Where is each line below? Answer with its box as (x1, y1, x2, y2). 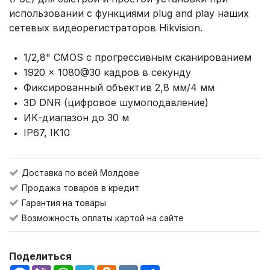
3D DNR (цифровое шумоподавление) (24, 96, 209, 108)
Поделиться (9, 250, 72, 262)
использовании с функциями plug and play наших (9, 7, 249, 19)
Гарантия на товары (22, 198, 106, 208)
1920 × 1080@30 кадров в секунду (24, 66, 191, 78)
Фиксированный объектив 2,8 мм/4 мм (24, 81, 215, 93)
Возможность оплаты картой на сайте (22, 213, 184, 223)
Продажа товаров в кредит (22, 183, 139, 193)
